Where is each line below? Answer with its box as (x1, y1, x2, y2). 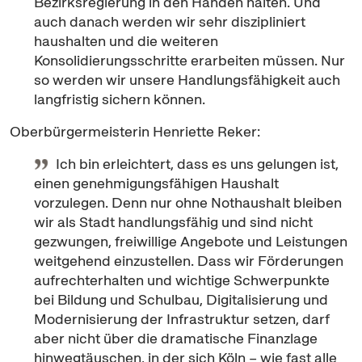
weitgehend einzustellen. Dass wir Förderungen (34, 251, 343, 270)
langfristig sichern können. (34, 90, 205, 108)
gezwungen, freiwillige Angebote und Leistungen (34, 232, 347, 250)
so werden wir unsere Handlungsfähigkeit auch (34, 70, 340, 89)
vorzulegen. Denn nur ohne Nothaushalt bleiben (34, 193, 342, 212)
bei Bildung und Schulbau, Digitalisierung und (34, 290, 328, 309)
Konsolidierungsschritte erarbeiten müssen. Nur (34, 51, 345, 69)
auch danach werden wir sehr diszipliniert (34, 12, 305, 31)
